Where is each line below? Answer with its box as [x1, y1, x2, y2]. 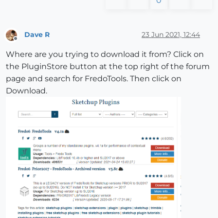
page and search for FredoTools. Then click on [6, 74, 182, 84]
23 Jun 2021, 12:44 [142, 30, 200, 39]
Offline [15, 39, 34, 47]
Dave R [24, 30, 50, 39]
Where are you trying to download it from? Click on [6, 50, 204, 59]
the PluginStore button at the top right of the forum [6, 62, 210, 72]
